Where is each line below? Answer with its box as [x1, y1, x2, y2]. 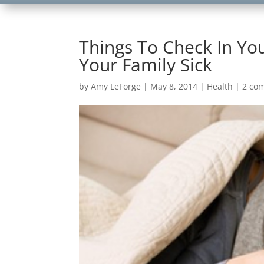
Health [207, 81, 233, 93]
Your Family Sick [79, 52, 213, 77]
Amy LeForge [91, 81, 141, 93]
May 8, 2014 [150, 81, 198, 93]
